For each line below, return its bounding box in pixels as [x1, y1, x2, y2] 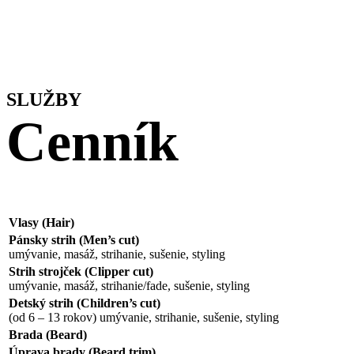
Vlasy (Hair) [9, 216, 74, 230]
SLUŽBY [6, 89, 81, 111]
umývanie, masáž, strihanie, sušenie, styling [9, 247, 225, 262]
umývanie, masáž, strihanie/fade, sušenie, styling [9, 279, 250, 293]
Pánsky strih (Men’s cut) [9, 233, 139, 247]
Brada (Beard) [9, 328, 87, 342]
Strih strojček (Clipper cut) [9, 265, 153, 279]
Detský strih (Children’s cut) [9, 296, 160, 311]
